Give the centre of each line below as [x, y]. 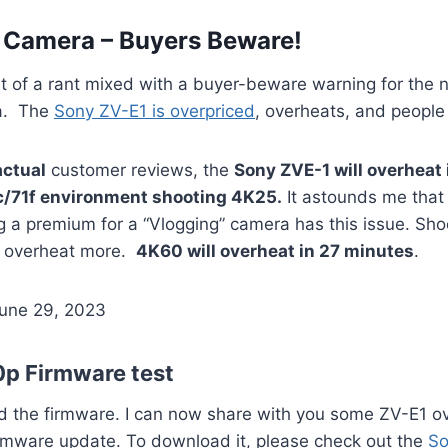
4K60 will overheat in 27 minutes [275, 250]
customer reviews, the [140, 169]
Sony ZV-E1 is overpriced [154, 110]
